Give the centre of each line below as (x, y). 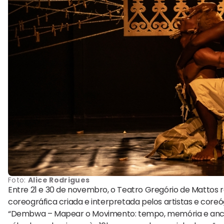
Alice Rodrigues (59, 180)
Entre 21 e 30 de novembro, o (63, 190)
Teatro (130, 190)
